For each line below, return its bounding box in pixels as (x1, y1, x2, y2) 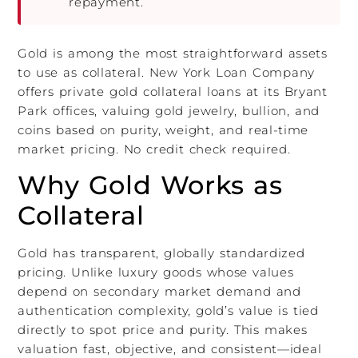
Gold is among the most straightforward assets (18, 45, 328, 61)
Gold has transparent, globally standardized (18, 245, 305, 261)
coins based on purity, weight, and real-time (18, 121, 309, 137)
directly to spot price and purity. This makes (18, 321, 308, 337)
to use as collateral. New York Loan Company (18, 64, 315, 80)
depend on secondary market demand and (18, 283, 301, 299)
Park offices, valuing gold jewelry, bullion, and (18, 102, 320, 118)
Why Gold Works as (18, 169, 283, 201)
